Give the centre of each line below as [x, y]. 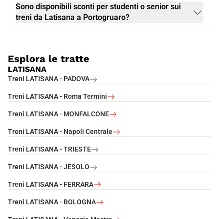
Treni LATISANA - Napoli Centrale [60, 132]
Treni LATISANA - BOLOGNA [52, 202]
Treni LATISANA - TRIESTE [49, 149]
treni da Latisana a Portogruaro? [73, 18]
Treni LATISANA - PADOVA [49, 79]
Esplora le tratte [49, 59]
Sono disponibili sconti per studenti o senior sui [98, 7]
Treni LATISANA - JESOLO [49, 167]
